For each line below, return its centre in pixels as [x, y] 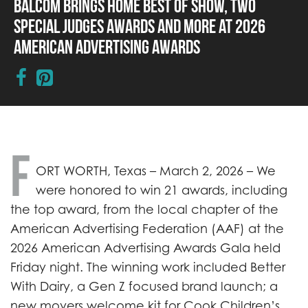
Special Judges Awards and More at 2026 [140, 26]
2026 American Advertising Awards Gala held [145, 248]
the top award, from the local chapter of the [144, 209]
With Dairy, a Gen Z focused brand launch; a [144, 286]
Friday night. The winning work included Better [148, 267]
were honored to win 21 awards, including [162, 190]
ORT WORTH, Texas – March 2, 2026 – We [156, 171]
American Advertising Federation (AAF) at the [147, 229]
